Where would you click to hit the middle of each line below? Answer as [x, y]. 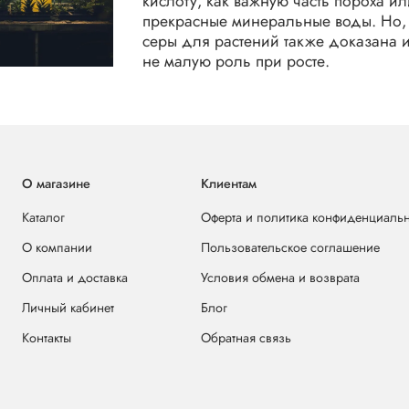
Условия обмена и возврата [280, 278]
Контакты [47, 338]
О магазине [56, 184]
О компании [57, 248]
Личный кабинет [68, 308]
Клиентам [229, 184]
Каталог [43, 218]
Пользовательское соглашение [290, 248]
